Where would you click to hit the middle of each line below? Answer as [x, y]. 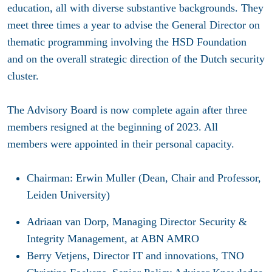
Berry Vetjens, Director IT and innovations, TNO [135, 256]
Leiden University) [68, 195]
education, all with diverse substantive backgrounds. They [135, 8]
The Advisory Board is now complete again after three [127, 110]
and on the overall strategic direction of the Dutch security [136, 59]
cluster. [25, 76]
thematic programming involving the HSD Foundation [127, 42]
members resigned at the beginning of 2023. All [113, 127]
